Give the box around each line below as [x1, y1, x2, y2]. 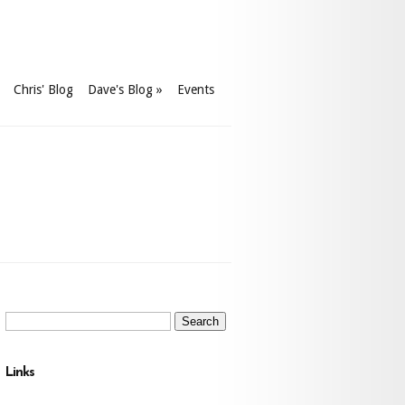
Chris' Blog [14, 82, 73, 97]
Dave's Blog [88, 82, 153, 97]
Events [177, 82, 214, 97]
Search [5, 306, 42, 321]
